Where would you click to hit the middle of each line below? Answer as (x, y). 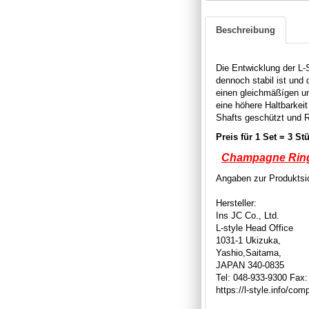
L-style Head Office (255, 228)
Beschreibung (246, 30)
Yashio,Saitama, (249, 252)
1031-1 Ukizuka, (248, 240)
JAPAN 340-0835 (250, 265)
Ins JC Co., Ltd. (248, 215)
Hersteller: (236, 203)
